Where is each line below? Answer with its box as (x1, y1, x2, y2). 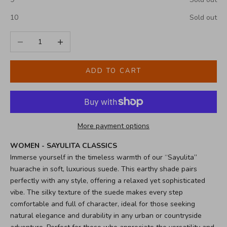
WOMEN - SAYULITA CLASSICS (10, 140, 117, 150)
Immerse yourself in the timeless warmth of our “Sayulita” (10, 152, 197, 162)
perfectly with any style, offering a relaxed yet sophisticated (10, 175, 205, 185)
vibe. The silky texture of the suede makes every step (10, 187, 183, 197)
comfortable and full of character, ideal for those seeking (10, 199, 195, 209)
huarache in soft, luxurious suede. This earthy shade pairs (10, 164, 197, 174)
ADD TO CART (85, 66, 142, 76)
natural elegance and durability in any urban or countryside (10, 210, 202, 220)
